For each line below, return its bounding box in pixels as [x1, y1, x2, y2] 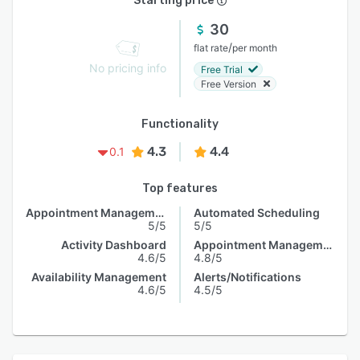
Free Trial [201, 63, 243, 76]
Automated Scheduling [194, 206, 320, 219]
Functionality [141, 117, 219, 131]
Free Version [201, 77, 256, 90]
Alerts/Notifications [194, 270, 301, 284]
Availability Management [31, 270, 166, 284]
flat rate [194, 42, 228, 54]
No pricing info [89, 61, 166, 75]
